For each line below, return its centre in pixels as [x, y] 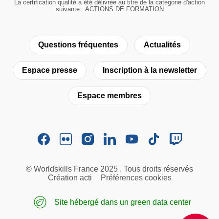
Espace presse [50, 70]
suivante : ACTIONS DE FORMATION [109, 9]
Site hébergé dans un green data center [122, 202]
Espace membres [109, 95]
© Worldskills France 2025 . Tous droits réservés [109, 169]
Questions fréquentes [78, 44]
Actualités [162, 44]
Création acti [70, 177]
